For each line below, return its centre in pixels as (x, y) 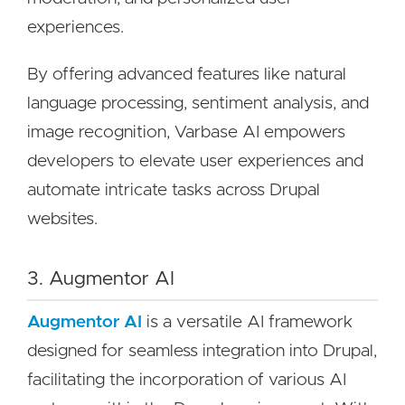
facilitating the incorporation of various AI (187, 380)
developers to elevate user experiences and (195, 161)
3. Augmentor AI (101, 279)
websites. (62, 219)
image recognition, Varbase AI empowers (186, 132)
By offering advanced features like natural (187, 75)
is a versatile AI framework (247, 322)
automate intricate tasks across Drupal (174, 190)
